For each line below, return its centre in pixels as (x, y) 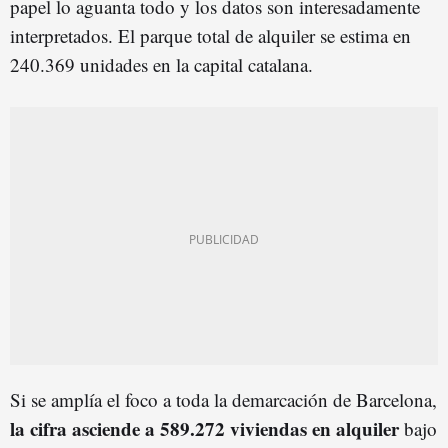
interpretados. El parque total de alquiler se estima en (210, 35)
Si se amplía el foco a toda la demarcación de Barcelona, (223, 399)
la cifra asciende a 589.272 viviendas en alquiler (204, 428)
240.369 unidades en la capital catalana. (161, 64)
